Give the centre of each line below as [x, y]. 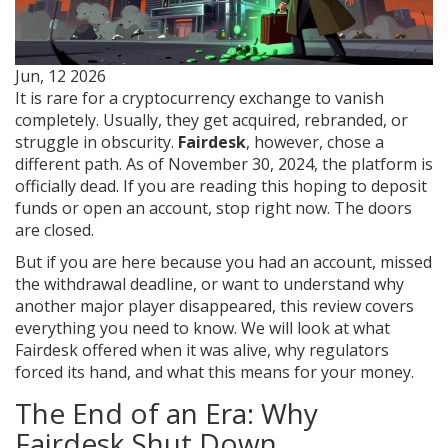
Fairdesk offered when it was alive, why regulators [202, 349]
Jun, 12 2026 [60, 75]
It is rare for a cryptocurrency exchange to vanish [199, 97]
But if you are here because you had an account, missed [223, 261]
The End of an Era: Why [166, 412]
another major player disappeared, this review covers [214, 305]
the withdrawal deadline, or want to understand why [209, 283]
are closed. [54, 229]
